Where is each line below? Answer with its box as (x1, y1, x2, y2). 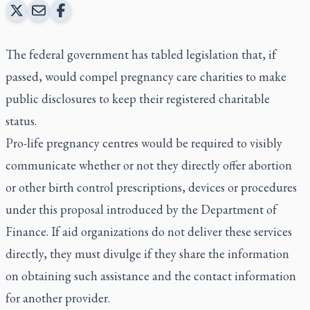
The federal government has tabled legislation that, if (6, 46, 276, 62)
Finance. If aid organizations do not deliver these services (6, 223, 292, 239)
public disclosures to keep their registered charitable (6, 90, 270, 107)
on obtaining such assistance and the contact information (6, 267, 296, 284)
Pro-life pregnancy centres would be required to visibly (6, 134, 282, 151)
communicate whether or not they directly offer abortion (6, 156, 292, 173)
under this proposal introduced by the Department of (6, 201, 277, 217)
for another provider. (6, 289, 110, 306)
